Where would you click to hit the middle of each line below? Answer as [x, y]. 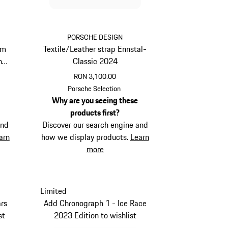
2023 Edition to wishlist [95, 215]
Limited [53, 191]
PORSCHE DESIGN [95, 37]
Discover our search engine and [95, 124]
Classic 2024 [95, 61]
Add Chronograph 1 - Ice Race [95, 203]
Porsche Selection [94, 88]
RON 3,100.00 [95, 76]
